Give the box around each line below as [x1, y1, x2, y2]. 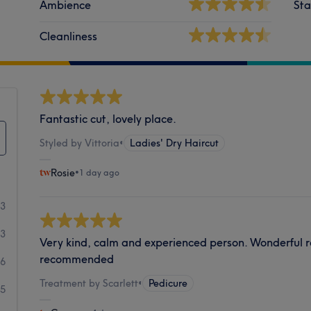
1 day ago [79, 167, 120, 178]
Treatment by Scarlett [40, 276, 139, 289]
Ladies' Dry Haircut [130, 136, 219, 149]
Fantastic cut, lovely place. [40, 111, 177, 126]
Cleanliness [40, 28, 98, 43]
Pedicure [149, 276, 188, 289]
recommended [40, 251, 115, 266]
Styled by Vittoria [40, 136, 120, 149]
